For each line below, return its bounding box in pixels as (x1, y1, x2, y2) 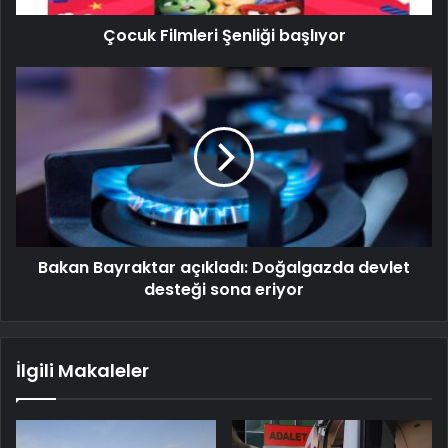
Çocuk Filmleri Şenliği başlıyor (102, 24, 346, 48)
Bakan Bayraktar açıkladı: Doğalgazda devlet (38, 256, 410, 280)
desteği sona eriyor (144, 278, 304, 302)
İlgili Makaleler (16, 358, 149, 384)
